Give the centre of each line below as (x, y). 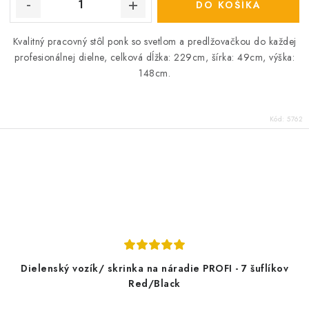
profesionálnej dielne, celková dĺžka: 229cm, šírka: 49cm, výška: (154, 57)
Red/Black (154, 284)
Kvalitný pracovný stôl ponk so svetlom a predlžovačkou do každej (154, 41)
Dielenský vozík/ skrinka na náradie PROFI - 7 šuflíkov (154, 269)
